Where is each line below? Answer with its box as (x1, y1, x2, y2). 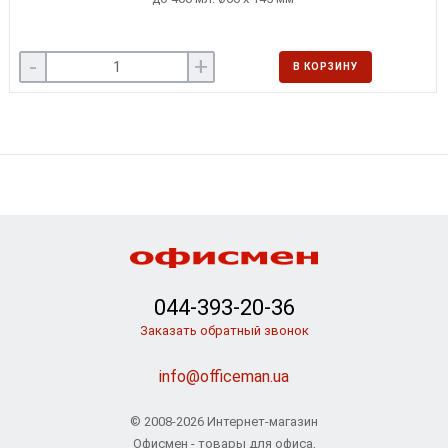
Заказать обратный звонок (139, 323, 309, 338)
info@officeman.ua (159, 367, 289, 386)
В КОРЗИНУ (292, 61, 358, 72)
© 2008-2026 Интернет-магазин (130, 414, 318, 429)
